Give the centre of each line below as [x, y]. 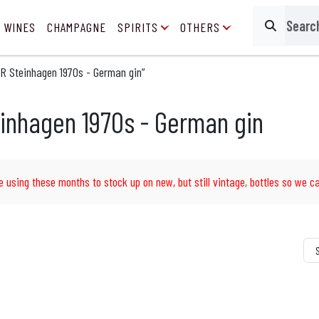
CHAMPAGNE [77, 27]
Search [275, 33]
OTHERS [200, 27]
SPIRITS [138, 27]
